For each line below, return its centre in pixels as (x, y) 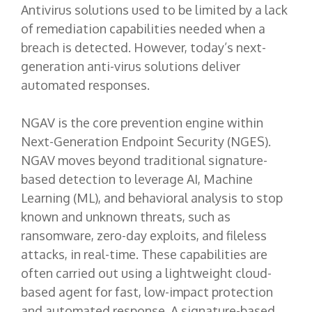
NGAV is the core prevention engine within (142, 122)
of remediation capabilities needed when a (143, 28)
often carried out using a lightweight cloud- (146, 273)
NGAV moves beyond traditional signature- (144, 160)
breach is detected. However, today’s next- (143, 47)
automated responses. (87, 85)
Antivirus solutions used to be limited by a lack (154, 9)
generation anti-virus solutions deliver (131, 66)
